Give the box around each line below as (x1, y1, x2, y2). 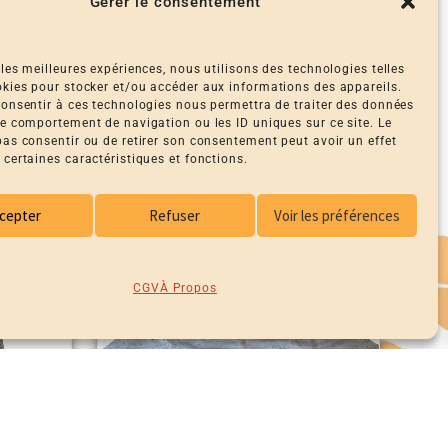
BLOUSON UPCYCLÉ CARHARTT (131, 117, 346, 133)
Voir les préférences (273, 205, 400, 225)
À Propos (159, 281, 217, 295)
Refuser (149, 205, 201, 225)
